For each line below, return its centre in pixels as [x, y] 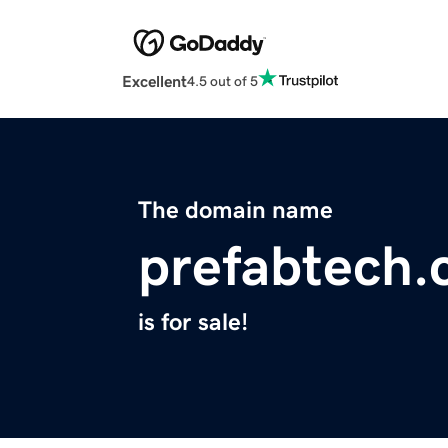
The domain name [235, 210]
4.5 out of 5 [222, 80]
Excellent [154, 81]
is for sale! [193, 322]
